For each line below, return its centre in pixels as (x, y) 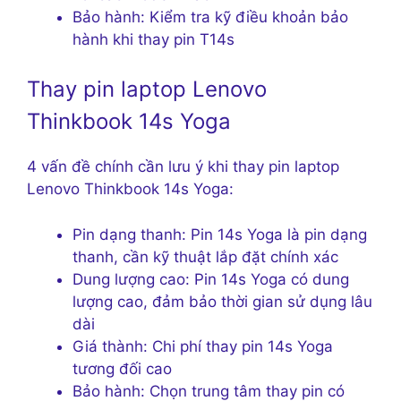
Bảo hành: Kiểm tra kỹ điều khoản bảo (210, 17)
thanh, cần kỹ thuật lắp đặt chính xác (205, 256)
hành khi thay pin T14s (154, 39)
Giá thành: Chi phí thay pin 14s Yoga (203, 346)
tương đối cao (122, 368)
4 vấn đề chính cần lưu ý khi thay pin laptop (183, 167)
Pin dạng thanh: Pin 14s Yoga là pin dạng (220, 234)
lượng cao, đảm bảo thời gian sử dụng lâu (222, 301)
